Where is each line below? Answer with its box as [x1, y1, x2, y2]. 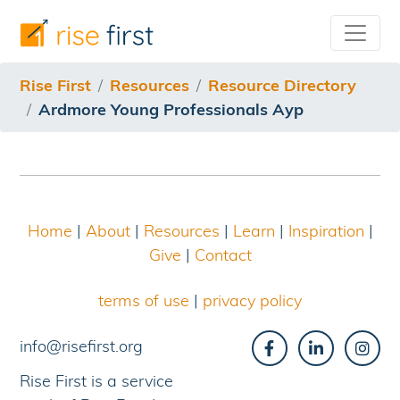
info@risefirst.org [20, 336, 144, 357]
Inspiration [287, 221, 364, 242]
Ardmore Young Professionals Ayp [38, 99, 304, 121]
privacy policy [203, 290, 302, 312]
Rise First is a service [20, 371, 174, 392]
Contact [194, 245, 252, 266]
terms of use [98, 290, 189, 312]
